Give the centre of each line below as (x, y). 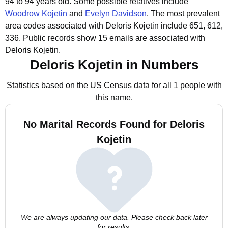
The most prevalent (185, 13)
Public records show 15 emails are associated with (114, 38)
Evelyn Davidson (116, 13)
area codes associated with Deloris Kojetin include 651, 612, (114, 26)
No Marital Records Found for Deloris (114, 124)
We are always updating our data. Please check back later (114, 217)
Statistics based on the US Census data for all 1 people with (114, 85)
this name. (114, 97)
